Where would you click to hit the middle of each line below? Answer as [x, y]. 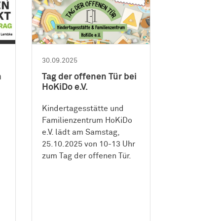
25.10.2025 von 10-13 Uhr [89, 144]
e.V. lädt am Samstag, [81, 132]
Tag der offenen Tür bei [90, 77]
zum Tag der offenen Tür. [87, 156]
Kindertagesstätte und [83, 109]
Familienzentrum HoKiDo [87, 121]
